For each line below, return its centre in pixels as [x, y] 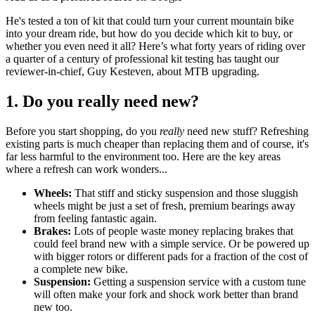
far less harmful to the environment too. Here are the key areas [143, 157]
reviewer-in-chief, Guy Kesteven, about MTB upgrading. [133, 72]
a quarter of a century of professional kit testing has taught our [142, 59]
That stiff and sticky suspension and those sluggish [186, 193]
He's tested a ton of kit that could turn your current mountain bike [150, 21]
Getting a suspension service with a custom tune [200, 282]
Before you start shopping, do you [83, 131]
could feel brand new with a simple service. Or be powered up [172, 244]
